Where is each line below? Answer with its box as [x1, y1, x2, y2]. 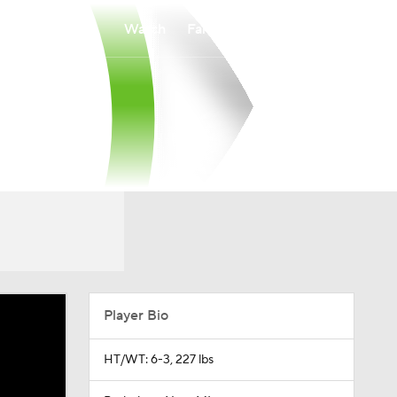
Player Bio [103, 307, 168, 324]
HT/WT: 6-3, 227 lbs [103, 352, 214, 368]
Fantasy [187, 19, 236, 38]
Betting [257, 19, 305, 38]
